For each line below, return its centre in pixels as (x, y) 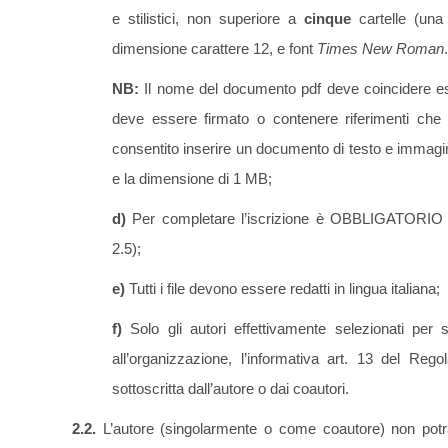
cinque (328, 19)
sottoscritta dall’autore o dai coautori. (230, 389)
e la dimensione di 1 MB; (192, 179)
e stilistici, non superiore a (208, 19)
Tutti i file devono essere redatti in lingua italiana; (282, 289)
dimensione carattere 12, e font (214, 49)
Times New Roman (380, 49)
